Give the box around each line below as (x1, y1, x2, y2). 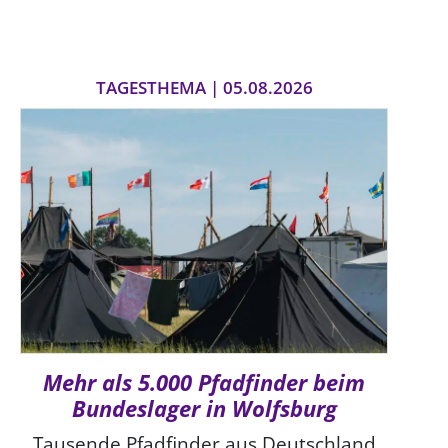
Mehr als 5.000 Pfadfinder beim (43, 368, 365, 398)
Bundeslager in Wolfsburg (71, 394, 337, 424)
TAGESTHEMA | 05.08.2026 (95, 76, 313, 100)
